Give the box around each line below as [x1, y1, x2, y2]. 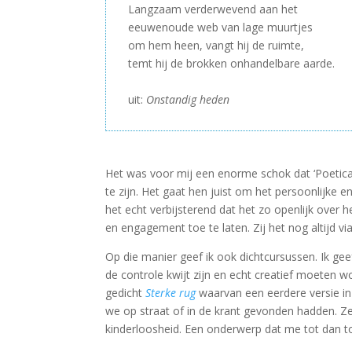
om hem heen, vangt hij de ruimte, [128, 38, 305, 53]
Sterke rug [145, 285, 196, 301]
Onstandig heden [146, 92, 230, 108]
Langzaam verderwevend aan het [128, 2, 299, 17]
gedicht [105, 285, 146, 301]
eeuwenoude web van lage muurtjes [128, 20, 313, 35]
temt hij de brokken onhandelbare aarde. [128, 56, 335, 71]
